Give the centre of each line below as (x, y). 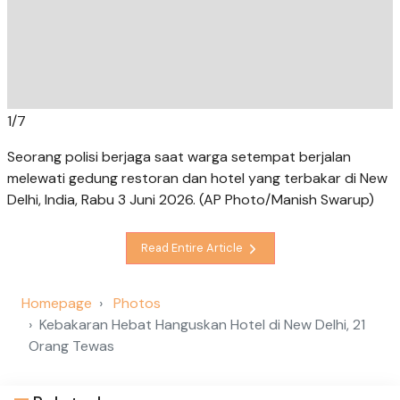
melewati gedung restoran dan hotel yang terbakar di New (197, 178)
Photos (137, 303)
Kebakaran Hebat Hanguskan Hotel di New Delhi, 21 (202, 324)
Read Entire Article (193, 248)
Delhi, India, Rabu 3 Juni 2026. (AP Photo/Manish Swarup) (191, 199)
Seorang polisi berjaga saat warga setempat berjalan (179, 156)
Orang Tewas (71, 346)
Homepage (57, 303)
